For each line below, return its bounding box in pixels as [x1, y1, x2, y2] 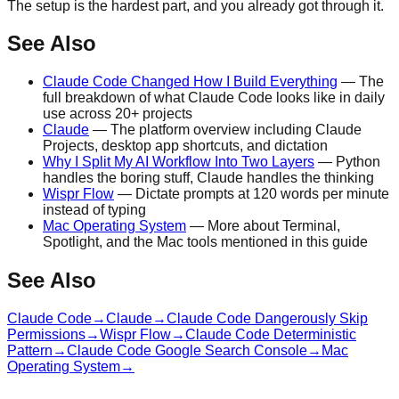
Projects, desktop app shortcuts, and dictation [43, 138, 328, 154]
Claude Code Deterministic [185, 327, 356, 343]
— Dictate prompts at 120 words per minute [114, 186, 389, 202]
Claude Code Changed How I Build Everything [43, 74, 338, 90]
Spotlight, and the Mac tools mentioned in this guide [43, 234, 368, 250]
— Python [314, 154, 380, 170]
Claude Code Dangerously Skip [167, 311, 368, 327]
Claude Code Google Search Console [67, 343, 307, 359]
